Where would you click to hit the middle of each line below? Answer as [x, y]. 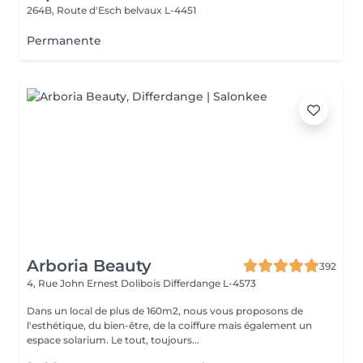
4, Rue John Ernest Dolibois [95, 283]
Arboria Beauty [89, 266]
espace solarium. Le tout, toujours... [113, 340]
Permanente [64, 41]
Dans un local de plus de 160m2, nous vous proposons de [165, 311]
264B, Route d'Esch [75, 10]
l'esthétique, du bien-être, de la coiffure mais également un [169, 325]
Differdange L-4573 [209, 283]
